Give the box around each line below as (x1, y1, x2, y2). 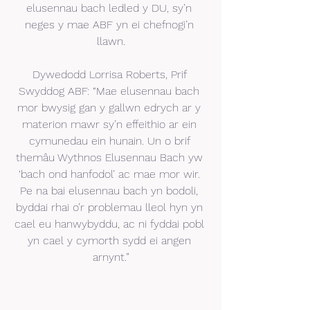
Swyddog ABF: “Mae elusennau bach (19, 84, 203, 98)
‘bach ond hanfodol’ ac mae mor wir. (18, 167, 203, 181)
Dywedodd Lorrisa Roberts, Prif (32, 68, 190, 82)
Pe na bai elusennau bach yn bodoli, (20, 184, 201, 198)
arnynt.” (92, 250, 129, 264)
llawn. (96, 35, 125, 48)
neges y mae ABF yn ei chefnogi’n (24, 18, 197, 32)
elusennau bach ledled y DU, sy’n (26, 1, 195, 15)
